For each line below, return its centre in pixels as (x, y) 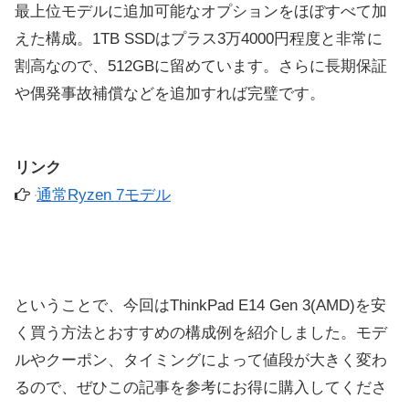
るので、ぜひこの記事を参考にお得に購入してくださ (201, 388)
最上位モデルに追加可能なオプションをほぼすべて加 (201, 11)
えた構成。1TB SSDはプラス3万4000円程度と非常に (199, 38)
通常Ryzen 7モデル (104, 194)
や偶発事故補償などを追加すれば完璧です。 (170, 93)
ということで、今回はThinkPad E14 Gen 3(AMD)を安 (200, 306)
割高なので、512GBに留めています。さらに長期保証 (201, 66)
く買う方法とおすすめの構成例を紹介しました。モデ (201, 333)
